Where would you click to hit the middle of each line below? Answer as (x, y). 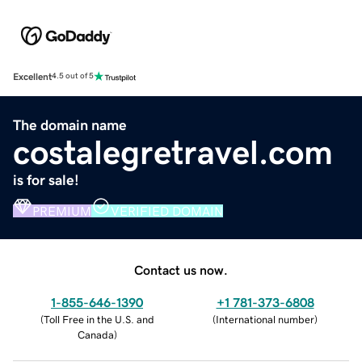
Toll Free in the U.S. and (99, 319)
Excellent (32, 76)
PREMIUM (62, 210)
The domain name (70, 125)
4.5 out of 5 (73, 76)
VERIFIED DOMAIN (167, 210)
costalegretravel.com (173, 152)
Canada (95, 335)
